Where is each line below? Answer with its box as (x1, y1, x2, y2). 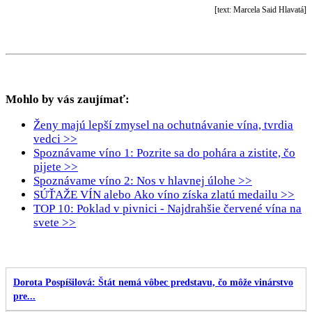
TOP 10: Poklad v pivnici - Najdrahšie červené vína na (33, 201, 302, 215)
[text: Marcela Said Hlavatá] (214, 4, 306, 15)
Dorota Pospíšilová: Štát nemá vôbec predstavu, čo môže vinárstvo (13, 276, 293, 288)
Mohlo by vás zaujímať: (6, 92, 130, 106)
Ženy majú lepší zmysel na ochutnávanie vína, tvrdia (33, 118, 293, 132)
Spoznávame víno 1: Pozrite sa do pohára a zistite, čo (33, 146, 295, 159)
